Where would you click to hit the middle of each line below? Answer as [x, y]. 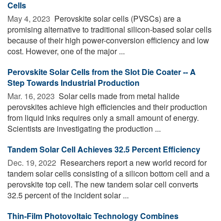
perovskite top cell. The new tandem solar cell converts [103, 184]
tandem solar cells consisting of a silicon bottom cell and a [109, 173]
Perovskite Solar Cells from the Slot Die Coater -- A [102, 72]
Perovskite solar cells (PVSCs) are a [117, 18]
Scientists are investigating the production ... [84, 128]
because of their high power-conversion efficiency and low [108, 40]
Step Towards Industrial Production [74, 82]
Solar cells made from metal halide [118, 96]
